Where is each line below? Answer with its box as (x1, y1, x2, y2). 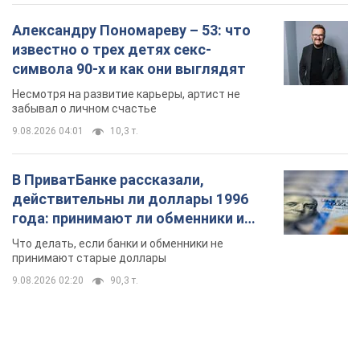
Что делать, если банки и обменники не (12, 237, 223, 251)
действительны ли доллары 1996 (12, 190, 248, 208)
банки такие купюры (12, 229, 156, 247)
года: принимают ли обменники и (12, 210, 244, 227)
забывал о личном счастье (12, 102, 157, 116)
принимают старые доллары (12, 252, 166, 265)
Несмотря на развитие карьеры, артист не (12, 88, 240, 101)
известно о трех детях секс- (12, 41, 211, 59)
